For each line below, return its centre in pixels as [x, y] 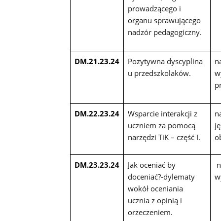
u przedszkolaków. [159, 73]
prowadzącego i [154, 9]
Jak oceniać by [151, 165]
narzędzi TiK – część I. [164, 137]
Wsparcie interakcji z [162, 114]
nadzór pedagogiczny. [165, 32]
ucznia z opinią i [155, 201]
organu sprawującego [164, 20]
